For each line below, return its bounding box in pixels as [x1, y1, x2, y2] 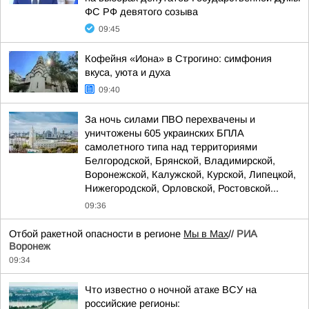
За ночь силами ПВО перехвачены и [85, 114, 255, 125]
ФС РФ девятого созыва [85, 6, 198, 17]
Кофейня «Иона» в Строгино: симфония [85, 53, 272, 64]
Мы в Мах [183, 228, 228, 239]
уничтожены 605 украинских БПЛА [85, 128, 244, 139]
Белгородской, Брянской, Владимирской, [85, 155, 275, 166]
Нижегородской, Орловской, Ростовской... [85, 183, 279, 194]
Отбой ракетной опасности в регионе [9, 228, 183, 239]
